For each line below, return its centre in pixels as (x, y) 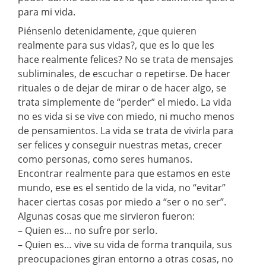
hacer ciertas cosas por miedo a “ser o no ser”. (122, 202)
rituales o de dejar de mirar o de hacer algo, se (122, 88)
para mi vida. (47, 12)
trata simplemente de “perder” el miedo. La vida (125, 102)
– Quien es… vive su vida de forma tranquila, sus (125, 244)
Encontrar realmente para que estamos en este (124, 173)
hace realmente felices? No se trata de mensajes (126, 59)
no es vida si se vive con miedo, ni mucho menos (126, 116)
